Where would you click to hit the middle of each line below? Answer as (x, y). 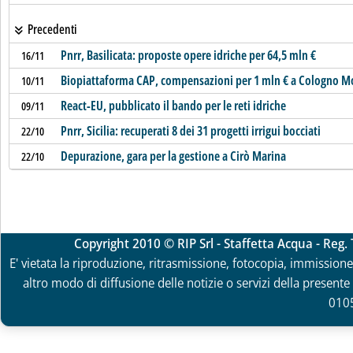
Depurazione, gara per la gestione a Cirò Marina (173, 156)
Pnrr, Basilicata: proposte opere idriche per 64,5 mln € (188, 55)
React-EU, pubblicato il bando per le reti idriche (173, 106)
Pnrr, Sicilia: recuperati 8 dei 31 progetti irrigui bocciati (190, 131)
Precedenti (51, 29)
